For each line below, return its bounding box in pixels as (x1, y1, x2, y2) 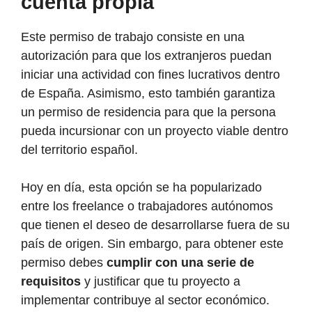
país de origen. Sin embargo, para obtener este (21, 237, 283, 251)
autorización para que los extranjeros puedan (21, 49, 272, 63)
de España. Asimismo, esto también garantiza (21, 86, 275, 101)
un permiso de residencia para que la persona (21, 105, 276, 120)
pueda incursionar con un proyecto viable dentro (21, 124, 288, 139)
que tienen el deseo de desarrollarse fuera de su (21, 218, 290, 233)
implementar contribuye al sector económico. (21, 293, 270, 308)
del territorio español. (21, 143, 138, 157)
